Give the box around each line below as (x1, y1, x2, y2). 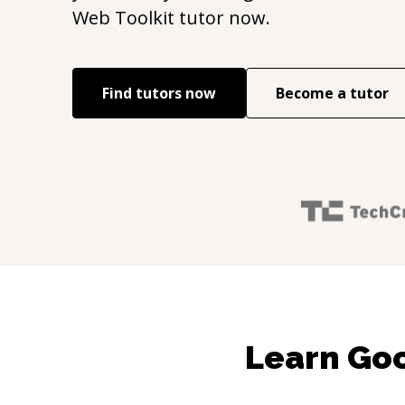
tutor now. (174, 5, 270, 30)
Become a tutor (276, 83, 389, 103)
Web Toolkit (72, 5, 174, 30)
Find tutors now (102, 83, 216, 103)
